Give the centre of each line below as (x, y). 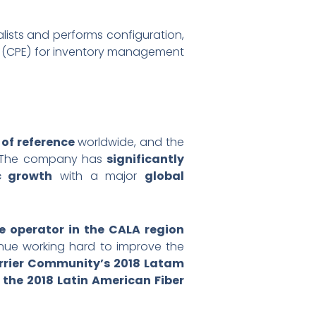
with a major (99, 176)
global (165, 176)
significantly (145, 159)
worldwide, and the (129, 142)
